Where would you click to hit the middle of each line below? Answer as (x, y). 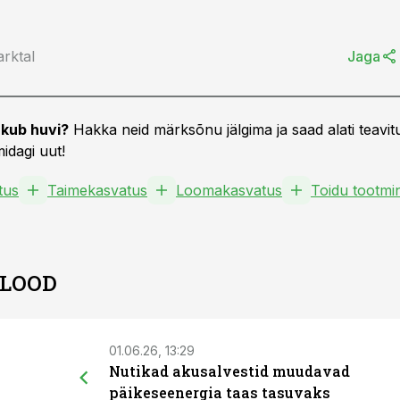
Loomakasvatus (229, 190)
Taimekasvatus (97, 190)
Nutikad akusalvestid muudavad (229, 371)
